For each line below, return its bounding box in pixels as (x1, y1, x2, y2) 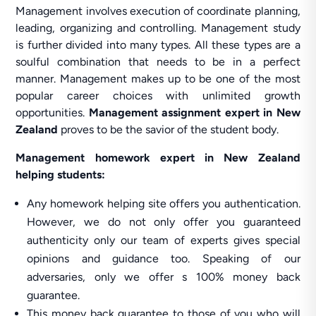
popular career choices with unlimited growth (16, 89, 300, 102)
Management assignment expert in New (88, 106, 300, 119)
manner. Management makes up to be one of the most (16, 72, 300, 85)
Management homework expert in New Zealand (16, 151, 300, 164)
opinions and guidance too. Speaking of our (27, 252, 300, 265)
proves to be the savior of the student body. (58, 123, 279, 136)
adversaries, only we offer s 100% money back (27, 270, 300, 284)
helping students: (16, 168, 106, 181)
